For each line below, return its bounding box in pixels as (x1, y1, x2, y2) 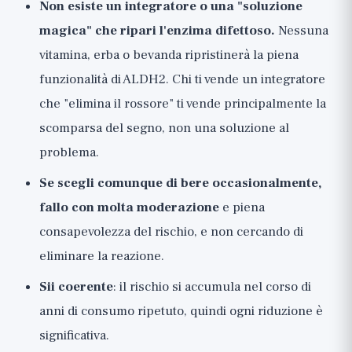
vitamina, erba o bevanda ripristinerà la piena (39, 46, 299, 64)
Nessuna (275, 22, 328, 39)
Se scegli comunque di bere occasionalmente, (39, 174, 321, 192)
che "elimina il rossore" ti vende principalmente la (39, 95, 326, 112)
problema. (39, 144, 99, 161)
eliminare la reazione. (39, 247, 164, 265)
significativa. (39, 327, 109, 344)
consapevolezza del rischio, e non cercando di (39, 223, 303, 240)
